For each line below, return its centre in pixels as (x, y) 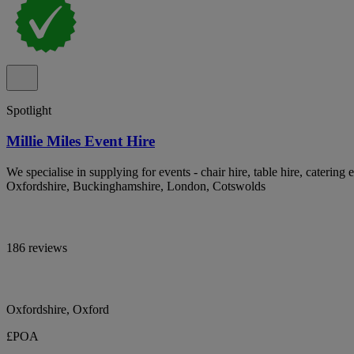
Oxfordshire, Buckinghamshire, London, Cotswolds (136, 186)
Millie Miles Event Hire (81, 141)
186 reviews (37, 247)
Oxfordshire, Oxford (58, 309)
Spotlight (29, 111)
